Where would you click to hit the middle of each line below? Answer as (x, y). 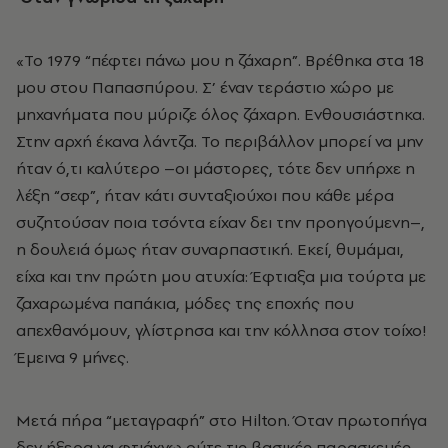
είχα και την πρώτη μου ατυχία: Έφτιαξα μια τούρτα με (221, 276)
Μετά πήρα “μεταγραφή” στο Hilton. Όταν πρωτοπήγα (221, 420)
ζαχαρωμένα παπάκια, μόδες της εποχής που (185, 303)
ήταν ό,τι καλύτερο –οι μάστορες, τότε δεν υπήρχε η (215, 168)
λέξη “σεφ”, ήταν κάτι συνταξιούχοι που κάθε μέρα (205, 195)
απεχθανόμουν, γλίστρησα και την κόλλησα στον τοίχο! (221, 330)
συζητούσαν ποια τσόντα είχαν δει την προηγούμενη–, (220, 222)
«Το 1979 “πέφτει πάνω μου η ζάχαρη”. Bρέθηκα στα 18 (220, 60)
